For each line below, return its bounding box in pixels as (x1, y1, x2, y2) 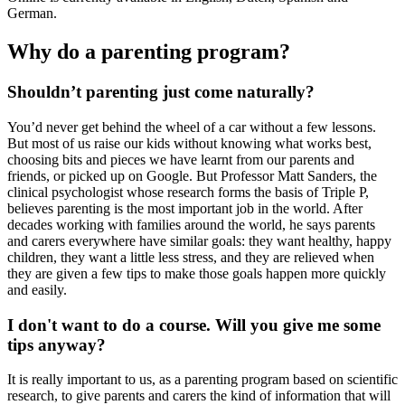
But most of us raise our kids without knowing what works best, (7, 135, 372, 151)
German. (7, 5, 57, 22)
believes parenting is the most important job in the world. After (7, 200, 363, 216)
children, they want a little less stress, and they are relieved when (7, 249, 374, 265)
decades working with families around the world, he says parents (7, 216, 375, 232)
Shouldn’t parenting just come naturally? (7, 82, 315, 102)
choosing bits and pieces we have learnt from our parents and (7, 151, 354, 167)
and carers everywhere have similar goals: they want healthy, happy (7, 232, 391, 249)
